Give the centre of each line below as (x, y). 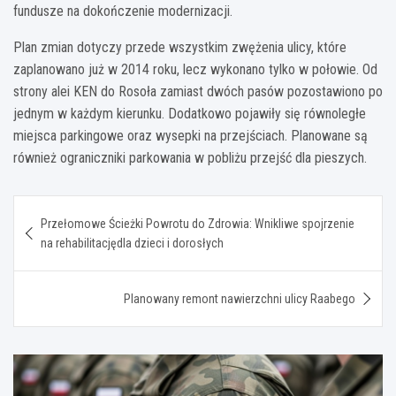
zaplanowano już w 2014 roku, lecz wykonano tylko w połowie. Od (195, 69)
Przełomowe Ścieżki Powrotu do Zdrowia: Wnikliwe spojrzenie (198, 223)
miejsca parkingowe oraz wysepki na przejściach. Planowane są (190, 135)
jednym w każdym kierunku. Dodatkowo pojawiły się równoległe (190, 113)
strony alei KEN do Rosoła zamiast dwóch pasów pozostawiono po (198, 91)
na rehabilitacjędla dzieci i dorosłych (132, 243)
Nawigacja (69, 208)
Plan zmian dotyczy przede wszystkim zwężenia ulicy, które (180, 47)
